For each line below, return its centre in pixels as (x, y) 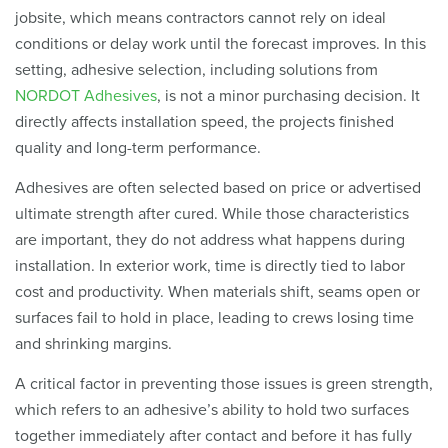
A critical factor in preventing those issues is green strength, (224, 383)
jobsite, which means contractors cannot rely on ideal (200, 17)
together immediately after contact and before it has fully (213, 435)
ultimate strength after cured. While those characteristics (212, 213)
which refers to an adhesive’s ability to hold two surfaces (212, 409)
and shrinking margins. (95, 343)
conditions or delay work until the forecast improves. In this (220, 43)
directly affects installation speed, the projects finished (204, 121)
